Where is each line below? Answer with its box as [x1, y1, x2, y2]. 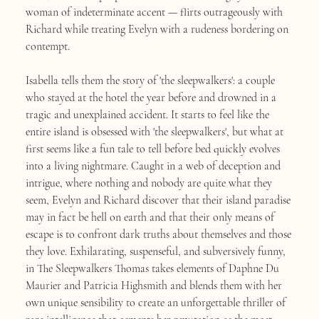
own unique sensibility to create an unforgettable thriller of [25, 295, 286, 310]
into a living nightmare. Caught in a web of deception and [25, 158, 281, 173]
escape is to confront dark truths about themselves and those [25, 226, 291, 241]
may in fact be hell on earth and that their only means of [25, 209, 274, 224]
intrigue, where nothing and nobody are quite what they [25, 175, 272, 190]
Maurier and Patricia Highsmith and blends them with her [25, 278, 282, 293]
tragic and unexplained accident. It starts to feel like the [25, 107, 269, 122]
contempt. [25, 38, 70, 53]
